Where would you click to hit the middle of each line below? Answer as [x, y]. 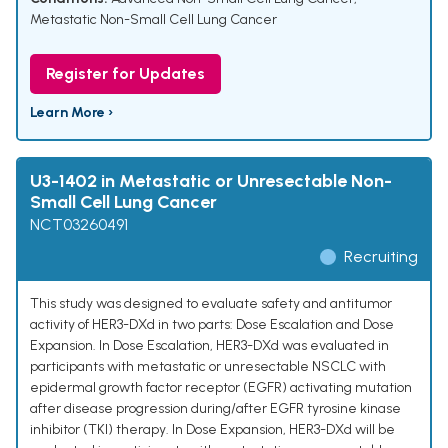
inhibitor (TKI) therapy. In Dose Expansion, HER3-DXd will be [212, 430]
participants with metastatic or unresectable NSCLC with [208, 367]
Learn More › [71, 113]
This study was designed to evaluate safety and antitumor [211, 304]
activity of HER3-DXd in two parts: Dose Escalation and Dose [212, 325]
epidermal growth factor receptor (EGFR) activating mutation [221, 388]
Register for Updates [125, 74]
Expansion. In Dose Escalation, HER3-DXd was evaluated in [209, 346]
